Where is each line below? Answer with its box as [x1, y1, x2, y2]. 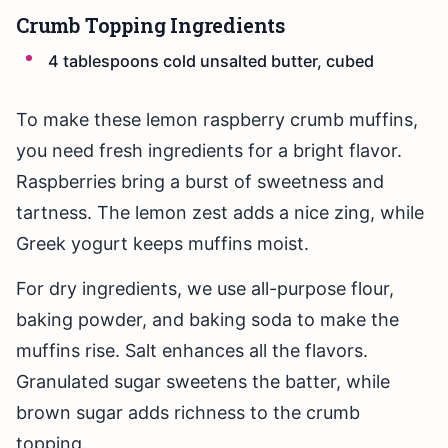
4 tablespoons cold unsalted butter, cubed [48, 50, 374, 71]
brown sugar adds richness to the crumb [16, 402, 360, 424]
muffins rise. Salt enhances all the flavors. [16, 340, 368, 362]
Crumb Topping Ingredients [16, 11, 285, 38]
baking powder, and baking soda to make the [16, 309, 399, 331]
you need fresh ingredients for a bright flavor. [16, 140, 402, 162]
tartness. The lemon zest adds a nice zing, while [16, 202, 424, 224]
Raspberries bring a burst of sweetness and [16, 171, 384, 193]
